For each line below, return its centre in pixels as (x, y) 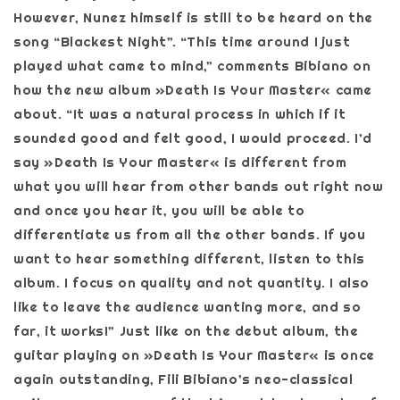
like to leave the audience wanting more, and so (187, 306)
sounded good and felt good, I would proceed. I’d (193, 137)
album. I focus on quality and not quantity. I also (192, 282)
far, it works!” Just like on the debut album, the (186, 330)
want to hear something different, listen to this (189, 258)
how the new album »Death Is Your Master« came (193, 89)
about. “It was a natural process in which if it (180, 113)
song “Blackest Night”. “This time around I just (182, 41)
